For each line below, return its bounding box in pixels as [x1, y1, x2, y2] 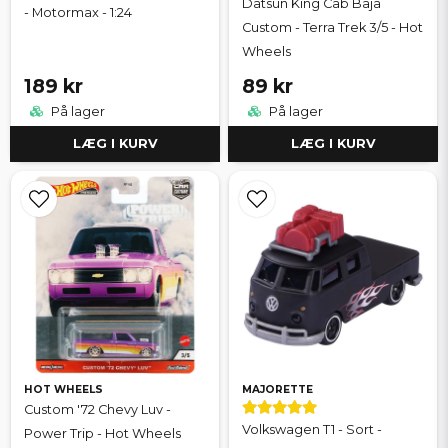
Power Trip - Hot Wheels [24, 426, 181, 442]
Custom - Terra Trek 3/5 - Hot [242, 19, 423, 35]
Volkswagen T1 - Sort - [242, 422, 382, 438]
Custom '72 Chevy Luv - [24, 402, 171, 418]
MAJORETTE [242, 383, 313, 397]
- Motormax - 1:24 [24, 4, 132, 20]
